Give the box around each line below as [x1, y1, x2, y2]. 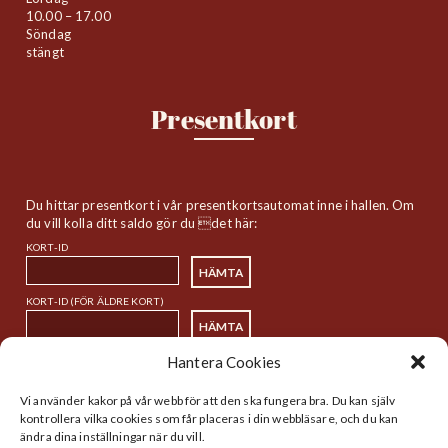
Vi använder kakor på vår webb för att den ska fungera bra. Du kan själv [20, 393, 396, 408]
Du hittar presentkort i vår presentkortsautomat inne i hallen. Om [26, 196, 415, 213]
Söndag [26, 26, 71, 43]
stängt [26, 44, 64, 61]
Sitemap [184, 380, 264, 404]
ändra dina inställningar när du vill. [20, 429, 205, 444]
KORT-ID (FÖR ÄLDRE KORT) [26, 295, 165, 308]
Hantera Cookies [167, 353, 281, 371]
